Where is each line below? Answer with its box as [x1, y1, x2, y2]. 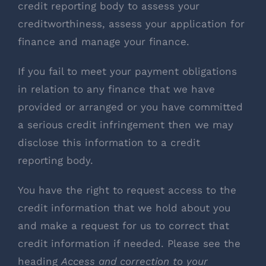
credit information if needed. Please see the [18, 237, 240, 250]
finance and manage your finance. [18, 36, 189, 48]
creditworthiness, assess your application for [18, 18, 245, 30]
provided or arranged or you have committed [18, 101, 243, 113]
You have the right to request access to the [18, 184, 236, 197]
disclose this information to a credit [18, 137, 200, 149]
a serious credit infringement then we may [18, 119, 233, 131]
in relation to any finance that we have [18, 83, 215, 96]
